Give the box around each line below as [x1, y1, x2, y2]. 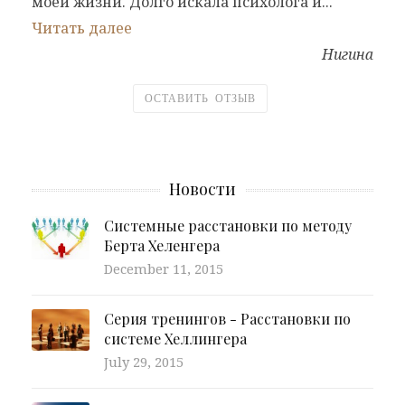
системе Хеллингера [104, 329, 247, 349]
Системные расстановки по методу [104, 216, 352, 236]
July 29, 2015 [104, 353, 184, 372]
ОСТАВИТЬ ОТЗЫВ [145, 93, 256, 105]
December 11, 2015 [104, 259, 223, 278]
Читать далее [32, 17, 132, 38]
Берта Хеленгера [104, 236, 220, 256]
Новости [169, 178, 236, 201]
